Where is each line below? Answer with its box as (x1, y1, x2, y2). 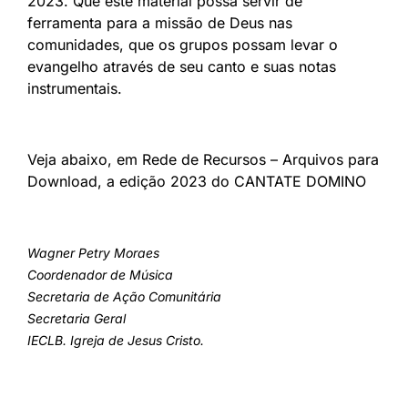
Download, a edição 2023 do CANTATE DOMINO (27, 171, 366, 190)
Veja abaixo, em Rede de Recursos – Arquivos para (27, 149, 379, 168)
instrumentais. (27, 78, 122, 97)
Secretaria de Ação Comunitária (27, 288, 221, 304)
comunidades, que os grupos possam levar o (27, 35, 338, 54)
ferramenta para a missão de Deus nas (27, 13, 292, 32)
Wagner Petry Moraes (27, 244, 159, 260)
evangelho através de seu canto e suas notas (27, 56, 336, 76)
